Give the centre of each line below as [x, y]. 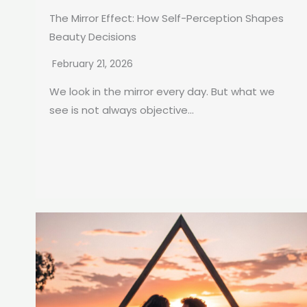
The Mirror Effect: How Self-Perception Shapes [167, 18]
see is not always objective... [122, 110]
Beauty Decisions [93, 36]
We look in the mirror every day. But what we [162, 91]
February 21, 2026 [93, 63]
